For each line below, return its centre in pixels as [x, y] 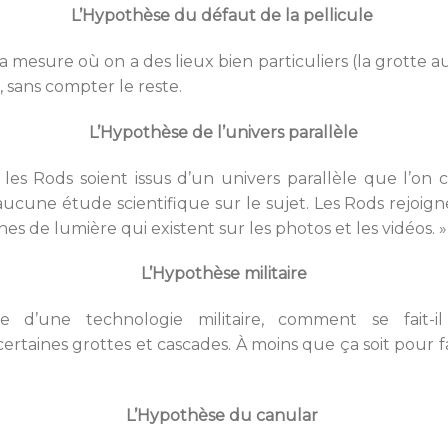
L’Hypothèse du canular [223, 415]
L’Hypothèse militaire [223, 274]
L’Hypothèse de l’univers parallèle [224, 132]
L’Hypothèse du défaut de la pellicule [221, 16]
